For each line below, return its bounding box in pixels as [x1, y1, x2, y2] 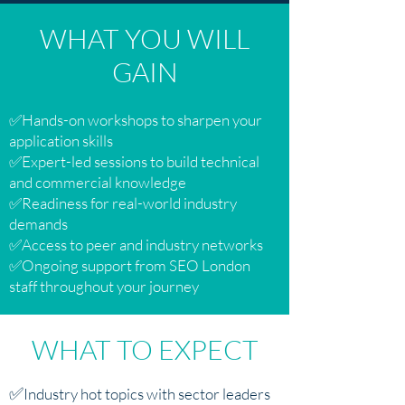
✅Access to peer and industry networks [9, 235, 263, 254]
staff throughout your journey [9, 277, 199, 296]
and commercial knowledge [9, 173, 186, 192]
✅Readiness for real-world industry [9, 193, 237, 212]
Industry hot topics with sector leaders [24, 384, 270, 403]
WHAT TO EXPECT [31, 333, 259, 366]
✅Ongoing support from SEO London [9, 256, 250, 275]
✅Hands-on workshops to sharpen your [9, 110, 262, 129]
